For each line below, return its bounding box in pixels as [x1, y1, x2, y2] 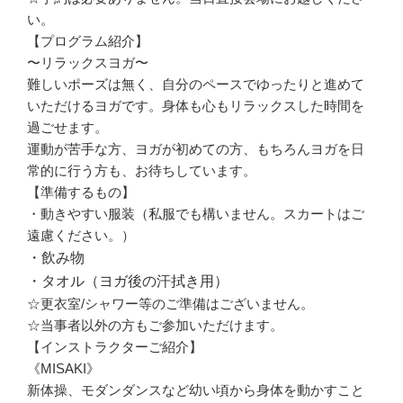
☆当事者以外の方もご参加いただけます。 [27, 317, 283, 333]
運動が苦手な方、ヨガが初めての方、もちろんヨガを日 [27, 140, 364, 157]
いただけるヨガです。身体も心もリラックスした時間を [27, 97, 364, 113]
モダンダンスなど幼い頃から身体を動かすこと [81, 381, 364, 398]
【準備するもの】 [27, 184, 135, 200]
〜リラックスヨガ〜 [27, 54, 148, 70]
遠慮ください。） [27, 227, 135, 243]
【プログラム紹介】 [27, 32, 148, 49]
